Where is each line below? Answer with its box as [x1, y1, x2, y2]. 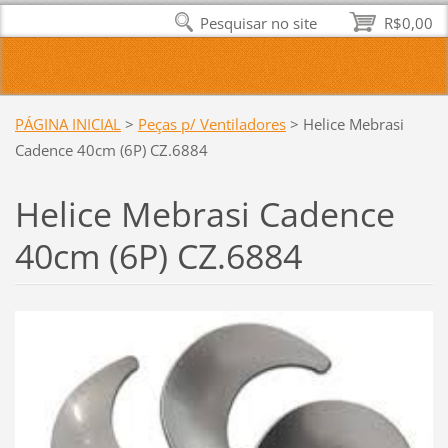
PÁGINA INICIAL [14, 113, 121, 134]
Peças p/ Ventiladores [137, 113, 286, 134]
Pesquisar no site [200, 13, 318, 33]
